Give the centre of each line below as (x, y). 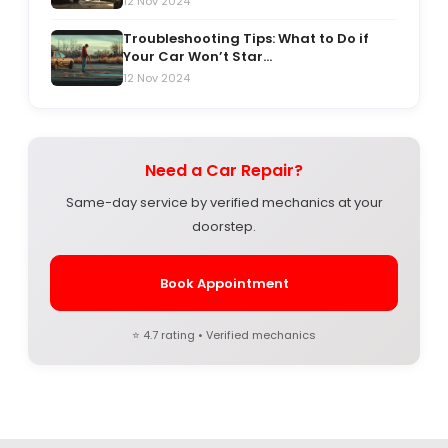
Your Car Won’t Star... (197, 57)
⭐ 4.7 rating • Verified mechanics (224, 335)
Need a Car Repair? (224, 171)
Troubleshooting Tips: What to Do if (246, 39)
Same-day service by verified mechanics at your (224, 203)
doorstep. (224, 227)
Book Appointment (224, 283)
